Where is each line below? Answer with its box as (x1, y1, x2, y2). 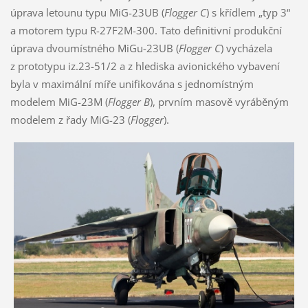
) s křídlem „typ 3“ (206, 5, 290, 20)
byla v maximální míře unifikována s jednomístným (10, 77, 254, 91)
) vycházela (220, 41, 272, 56)
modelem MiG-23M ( (10, 95, 108, 109)
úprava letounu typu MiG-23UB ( (10, 5, 164, 20)
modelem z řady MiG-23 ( (10, 113, 131, 127)
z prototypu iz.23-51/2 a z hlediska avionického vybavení (10, 59, 280, 74)
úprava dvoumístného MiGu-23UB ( (10, 41, 179, 56)
